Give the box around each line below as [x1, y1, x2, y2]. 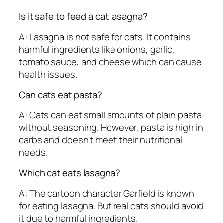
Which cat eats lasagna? [19, 166, 120, 180]
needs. [19, 145, 48, 159]
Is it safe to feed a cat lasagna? [19, 10, 148, 23]
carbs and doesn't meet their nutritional [19, 133, 182, 146]
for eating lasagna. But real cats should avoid [19, 199, 204, 212]
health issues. [19, 67, 77, 81]
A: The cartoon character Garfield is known [19, 186, 194, 200]
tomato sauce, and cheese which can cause [19, 55, 202, 68]
